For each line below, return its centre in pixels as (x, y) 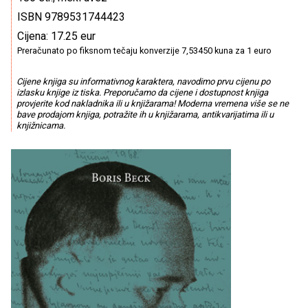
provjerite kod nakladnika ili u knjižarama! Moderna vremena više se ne (152, 104)
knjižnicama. (41, 126)
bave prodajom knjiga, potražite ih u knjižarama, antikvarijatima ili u (145, 115)
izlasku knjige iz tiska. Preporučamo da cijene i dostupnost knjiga (142, 93)
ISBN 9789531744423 (71, 17)
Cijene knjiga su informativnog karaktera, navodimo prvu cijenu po (143, 82)
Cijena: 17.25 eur (56, 36)
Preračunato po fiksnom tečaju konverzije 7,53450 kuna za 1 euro (144, 51)
